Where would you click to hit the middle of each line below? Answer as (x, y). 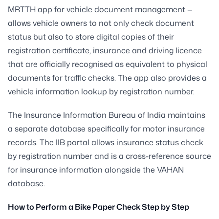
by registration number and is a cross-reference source (109, 156)
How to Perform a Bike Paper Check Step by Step (99, 207)
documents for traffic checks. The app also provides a (107, 77)
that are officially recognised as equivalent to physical (108, 64)
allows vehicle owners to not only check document (101, 23)
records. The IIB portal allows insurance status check (106, 142)
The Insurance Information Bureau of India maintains (107, 115)
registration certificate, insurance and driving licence (105, 50)
